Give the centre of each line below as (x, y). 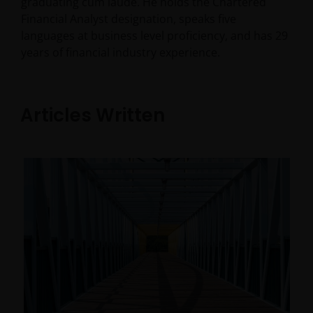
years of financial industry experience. (121, 52)
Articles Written (92, 115)
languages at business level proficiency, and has (148, 36)
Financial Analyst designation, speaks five (129, 19)
